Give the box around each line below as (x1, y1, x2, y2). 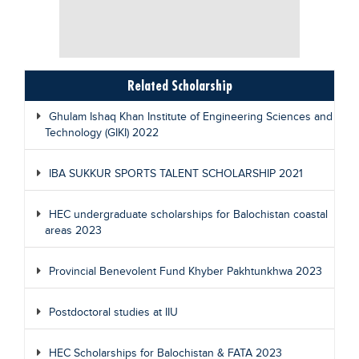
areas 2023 (45, 224, 102, 237)
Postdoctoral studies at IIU (49, 306, 178, 319)
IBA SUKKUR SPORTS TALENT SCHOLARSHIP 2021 (49, 167, 303, 180)
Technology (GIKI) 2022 (45, 127, 159, 139)
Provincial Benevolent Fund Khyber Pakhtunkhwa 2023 (49, 265, 322, 278)
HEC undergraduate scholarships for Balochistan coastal (49, 208, 328, 221)
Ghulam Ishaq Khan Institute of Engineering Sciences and (49, 111, 333, 123)
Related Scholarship (127, 77, 232, 94)
